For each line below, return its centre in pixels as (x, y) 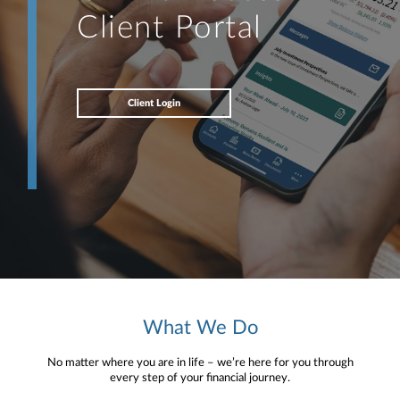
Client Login (154, 104)
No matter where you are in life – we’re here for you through (200, 363)
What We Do (200, 328)
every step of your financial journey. (200, 379)
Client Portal (170, 29)
